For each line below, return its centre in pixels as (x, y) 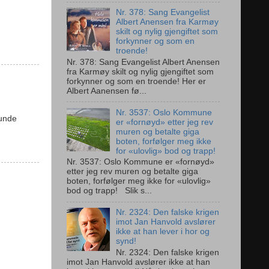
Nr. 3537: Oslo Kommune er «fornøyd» (141, 162)
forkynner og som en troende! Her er (136, 81)
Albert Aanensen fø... (107, 91)
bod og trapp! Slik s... (109, 191)
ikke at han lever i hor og (163, 232)
